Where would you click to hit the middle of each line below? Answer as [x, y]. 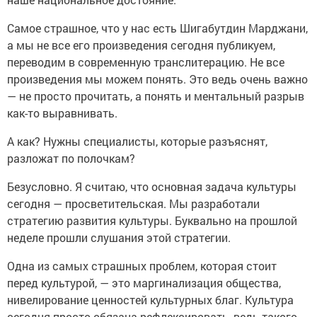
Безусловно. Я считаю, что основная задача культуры [152, 187]
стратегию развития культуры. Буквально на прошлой [152, 221]
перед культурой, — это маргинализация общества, [144, 283]
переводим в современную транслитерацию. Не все [146, 62]
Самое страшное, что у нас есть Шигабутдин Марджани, [157, 28]
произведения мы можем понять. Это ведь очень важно [157, 79]
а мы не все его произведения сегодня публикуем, [141, 45]
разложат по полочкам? [71, 158]
